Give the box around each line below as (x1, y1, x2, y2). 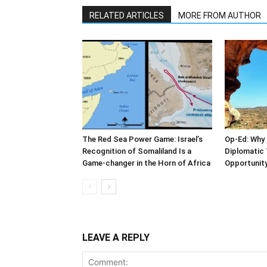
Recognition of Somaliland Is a (82, 146, 191, 156)
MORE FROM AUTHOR (178, 10, 261, 20)
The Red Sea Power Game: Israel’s (82, 134, 203, 144)
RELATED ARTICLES (89, 10, 164, 20)
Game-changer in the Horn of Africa (82, 158, 210, 167)
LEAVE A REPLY (82, 231, 150, 243)
